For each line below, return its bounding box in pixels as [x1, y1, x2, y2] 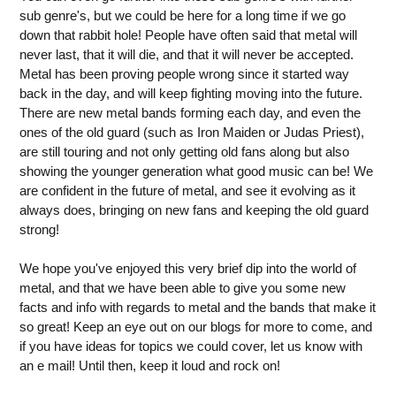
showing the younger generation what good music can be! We [19, 164, 373, 179]
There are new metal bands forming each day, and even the [19, 105, 361, 120]
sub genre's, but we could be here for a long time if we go [19, 8, 346, 23]
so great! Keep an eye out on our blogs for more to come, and [19, 319, 372, 334]
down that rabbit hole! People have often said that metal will [19, 27, 357, 42]
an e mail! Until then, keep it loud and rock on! [19, 358, 280, 373]
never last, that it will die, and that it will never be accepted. [19, 47, 354, 62]
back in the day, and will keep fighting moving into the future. [19, 86, 362, 101]
